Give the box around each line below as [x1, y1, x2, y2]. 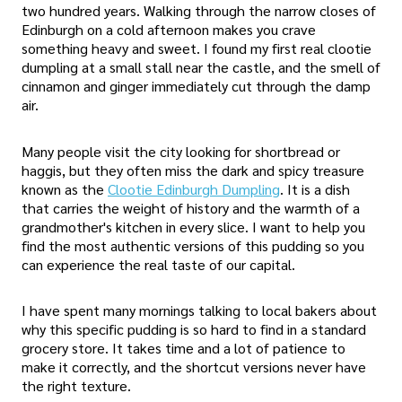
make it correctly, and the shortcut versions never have [22, 356, 366, 376]
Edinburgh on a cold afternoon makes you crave [22, 20, 316, 39]
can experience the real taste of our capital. [22, 254, 295, 274]
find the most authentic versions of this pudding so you [22, 235, 364, 255]
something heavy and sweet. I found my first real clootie [22, 39, 371, 58]
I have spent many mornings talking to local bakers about [22, 300, 377, 319]
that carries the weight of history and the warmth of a [22, 197, 360, 217]
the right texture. [22, 375, 131, 395]
